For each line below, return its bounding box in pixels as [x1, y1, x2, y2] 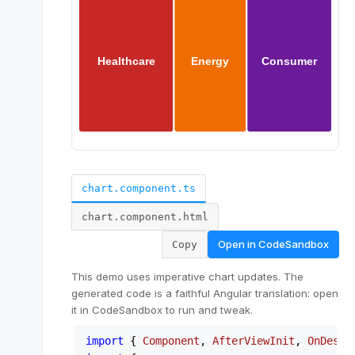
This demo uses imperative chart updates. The [71, 270, 303, 283]
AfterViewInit [212, 334, 295, 347]
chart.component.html [82, 211, 208, 223]
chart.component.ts [82, 182, 196, 194]
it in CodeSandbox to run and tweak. [71, 303, 253, 316]
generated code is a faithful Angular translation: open [71, 287, 338, 300]
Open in [218, 238, 258, 250]
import [86, 334, 124, 347]
